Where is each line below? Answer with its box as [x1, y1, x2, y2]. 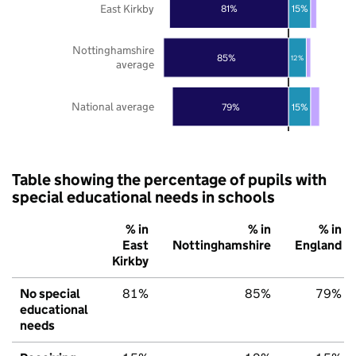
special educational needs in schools [12, 187, 275, 207]
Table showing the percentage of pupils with [12, 169, 327, 189]
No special [20, 285, 80, 301]
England [295, 237, 342, 253]
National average [72, 99, 154, 114]
